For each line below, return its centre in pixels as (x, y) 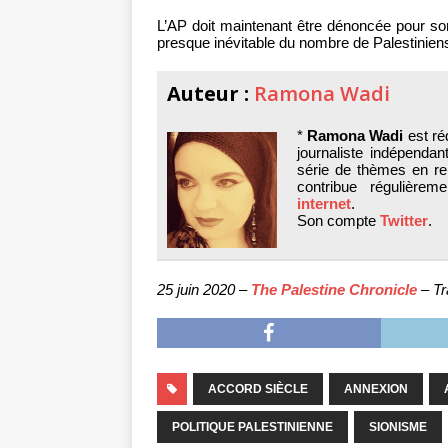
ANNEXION (376, 389)
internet (324, 204)
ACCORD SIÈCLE (258, 389)
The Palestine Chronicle (334, 290)
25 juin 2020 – (204, 290)
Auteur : (210, 94)
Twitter (404, 221)
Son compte (338, 221)
